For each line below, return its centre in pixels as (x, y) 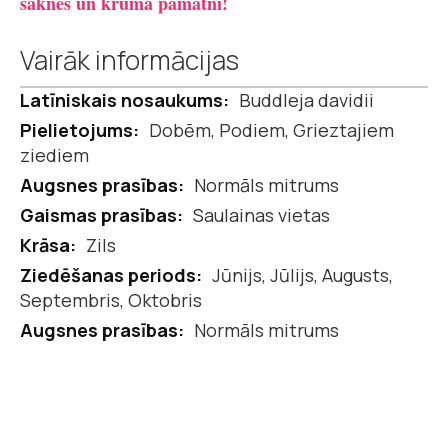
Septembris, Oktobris (111, 300)
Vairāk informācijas (129, 60)
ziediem (54, 155)
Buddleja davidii (306, 100)
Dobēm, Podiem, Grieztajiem (271, 130)
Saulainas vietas (261, 215)
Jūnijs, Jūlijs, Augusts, (302, 275)
